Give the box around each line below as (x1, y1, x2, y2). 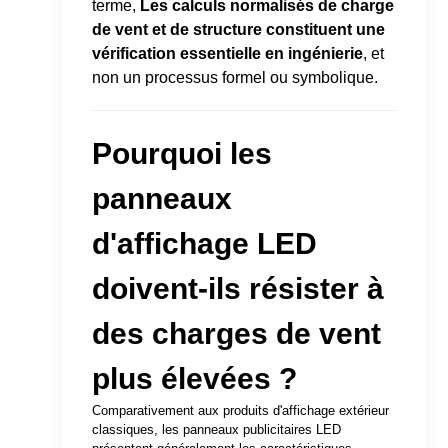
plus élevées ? (92, 361, 298, 395)
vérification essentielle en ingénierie (92, 44, 364, 62)
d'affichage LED (92, 226, 318, 260)
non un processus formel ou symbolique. (92, 68, 379, 86)
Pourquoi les (92, 136, 273, 170)
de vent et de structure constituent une (92, 20, 386, 38)
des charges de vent (92, 316, 382, 350)
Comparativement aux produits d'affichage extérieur (92, 402, 390, 418)
